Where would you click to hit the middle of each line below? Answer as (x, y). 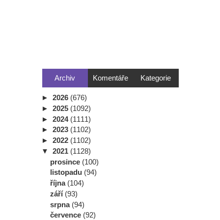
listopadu (67, 172)
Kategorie (156, 78)
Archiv (65, 78)
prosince (66, 162)
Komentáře (110, 78)
